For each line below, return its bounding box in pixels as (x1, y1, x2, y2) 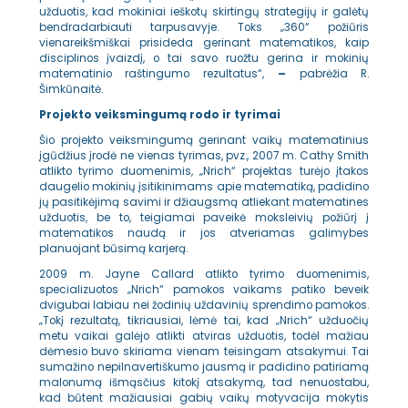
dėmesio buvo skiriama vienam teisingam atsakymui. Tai (38, 344, 370, 360)
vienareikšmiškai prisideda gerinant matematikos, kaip (38, 35, 370, 50)
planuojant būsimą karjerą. (38, 240, 188, 256)
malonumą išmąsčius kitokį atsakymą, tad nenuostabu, (38, 375, 370, 391)
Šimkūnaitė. (38, 81, 103, 97)
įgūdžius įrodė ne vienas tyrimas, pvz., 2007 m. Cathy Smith (38, 148, 370, 163)
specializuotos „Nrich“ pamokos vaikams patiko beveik (38, 282, 370, 298)
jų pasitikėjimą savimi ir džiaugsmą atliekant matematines (38, 194, 370, 209)
